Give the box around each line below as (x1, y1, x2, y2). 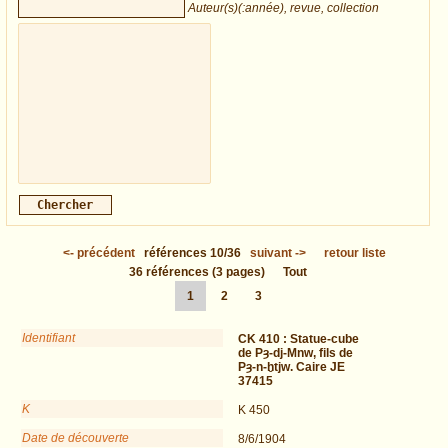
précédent (76, 246, 135, 261)
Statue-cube (290, 332, 359, 347)
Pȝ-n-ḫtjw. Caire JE (238, 360, 345, 375)
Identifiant (22, 331, 75, 346)
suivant (249, 246, 292, 261)
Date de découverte (22, 431, 129, 446)
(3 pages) (209, 265, 268, 280)
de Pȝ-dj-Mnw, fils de (238, 346, 353, 361)
